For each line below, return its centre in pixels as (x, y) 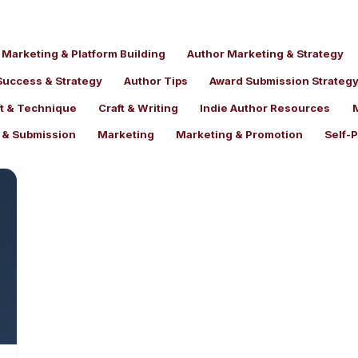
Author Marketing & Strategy (266, 54)
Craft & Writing (139, 107)
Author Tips (155, 80)
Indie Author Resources (265, 107)
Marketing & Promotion (240, 135)
